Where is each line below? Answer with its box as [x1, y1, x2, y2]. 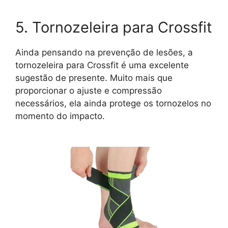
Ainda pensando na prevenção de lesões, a [15, 47, 193, 58]
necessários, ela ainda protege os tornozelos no [15, 98, 211, 109]
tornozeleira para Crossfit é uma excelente [15, 60, 189, 71]
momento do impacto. [15, 111, 105, 122]
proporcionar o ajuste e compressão [15, 85, 162, 96]
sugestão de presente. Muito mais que [15, 73, 173, 83]
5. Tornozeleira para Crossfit [15, 18, 212, 37]
